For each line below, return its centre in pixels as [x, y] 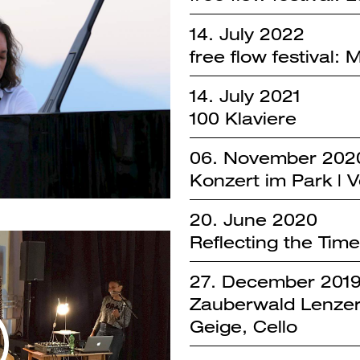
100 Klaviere [243, 119]
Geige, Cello [243, 327]
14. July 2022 [247, 34]
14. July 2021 [245, 96]
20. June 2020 [253, 220]
